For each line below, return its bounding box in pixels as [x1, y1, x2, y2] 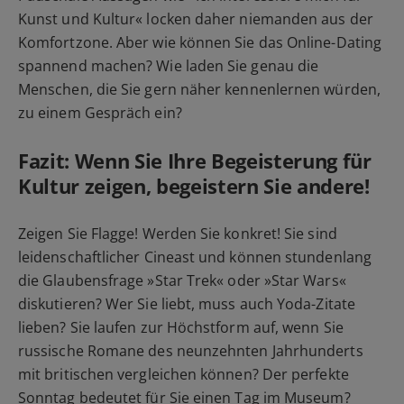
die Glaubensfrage [18, 271, 148, 291]
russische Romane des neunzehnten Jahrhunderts [18, 341, 363, 362]
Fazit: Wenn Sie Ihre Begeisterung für [18, 147, 372, 175]
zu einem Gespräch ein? [18, 103, 182, 124]
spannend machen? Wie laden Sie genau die [18, 56, 319, 77]
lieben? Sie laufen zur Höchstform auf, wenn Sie [18, 317, 344, 338]
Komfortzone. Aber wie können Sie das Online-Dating [18, 32, 381, 53]
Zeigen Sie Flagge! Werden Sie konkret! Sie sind [18, 224, 337, 244]
